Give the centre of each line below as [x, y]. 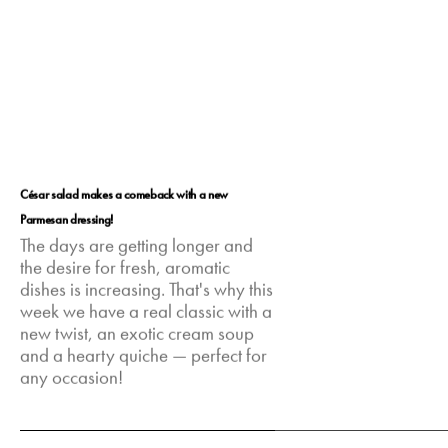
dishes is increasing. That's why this [147, 290]
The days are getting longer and [137, 246]
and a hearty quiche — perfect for [144, 356]
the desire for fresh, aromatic [125, 268]
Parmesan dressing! [67, 219]
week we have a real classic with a [146, 312]
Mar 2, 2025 [62, 433]
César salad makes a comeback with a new [124, 194]
